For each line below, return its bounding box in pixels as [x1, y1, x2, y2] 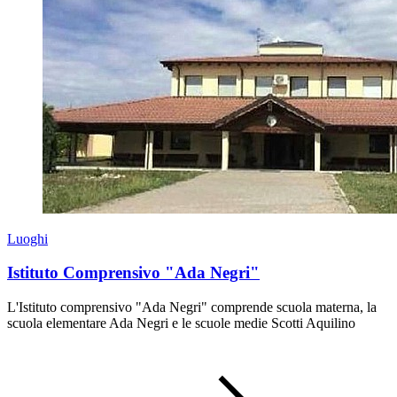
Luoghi [7, 230, 48, 246]
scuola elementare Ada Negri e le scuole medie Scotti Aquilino [7, 315, 355, 331]
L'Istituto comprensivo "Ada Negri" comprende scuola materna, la [7, 299, 377, 315]
